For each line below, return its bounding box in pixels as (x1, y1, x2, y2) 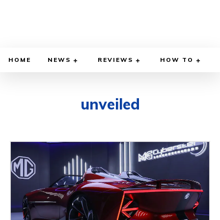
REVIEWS (98, 56, 133, 64)
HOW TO (160, 56, 193, 64)
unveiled (80, 95, 140, 114)
